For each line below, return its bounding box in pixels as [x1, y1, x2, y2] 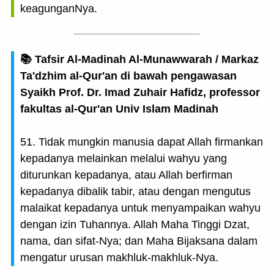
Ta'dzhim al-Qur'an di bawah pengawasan [20, 70, 237, 82]
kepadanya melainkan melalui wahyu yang [20, 152, 227, 165]
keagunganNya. [20, 2, 97, 15]
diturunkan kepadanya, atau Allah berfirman [20, 169, 232, 181]
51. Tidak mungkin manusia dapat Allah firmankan [20, 136, 263, 148]
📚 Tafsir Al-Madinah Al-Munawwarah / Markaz [20, 53, 259, 65]
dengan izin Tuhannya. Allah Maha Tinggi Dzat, [20, 218, 250, 231]
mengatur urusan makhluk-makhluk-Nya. [20, 251, 218, 264]
